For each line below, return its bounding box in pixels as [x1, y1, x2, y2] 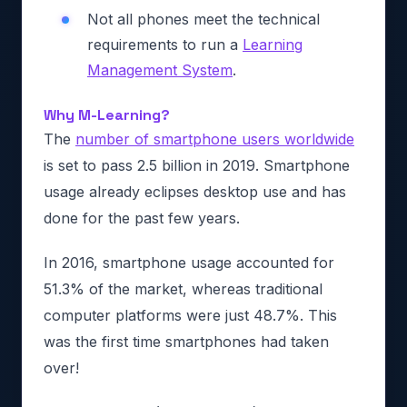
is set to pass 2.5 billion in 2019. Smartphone [44, 156, 350, 174]
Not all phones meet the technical [87, 10, 320, 28]
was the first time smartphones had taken [44, 333, 329, 351]
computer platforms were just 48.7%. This [44, 306, 337, 324]
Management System [87, 61, 233, 79]
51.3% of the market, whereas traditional [44, 280, 323, 298]
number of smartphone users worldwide [75, 130, 354, 148]
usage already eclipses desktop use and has [44, 183, 346, 201]
